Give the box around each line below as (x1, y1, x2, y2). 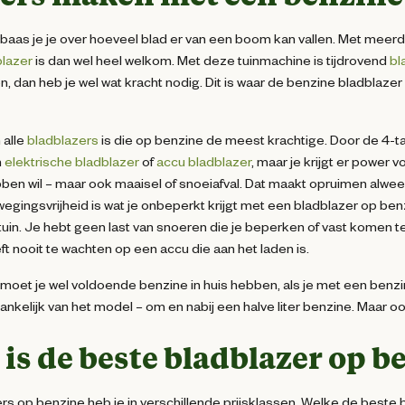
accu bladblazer (154, 153, 251, 170)
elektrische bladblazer (2, 153, 139, 170)
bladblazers (24, 131, 99, 148)
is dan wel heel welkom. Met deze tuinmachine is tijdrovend (33, 52, 387, 69)
